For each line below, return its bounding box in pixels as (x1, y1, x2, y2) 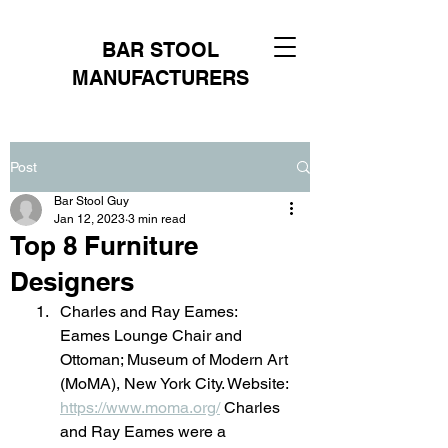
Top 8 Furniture (10, 230, 198, 261)
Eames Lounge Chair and (60, 326, 246, 345)
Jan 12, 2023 (54, 212, 125, 226)
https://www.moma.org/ (60, 398, 220, 417)
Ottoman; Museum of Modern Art (60, 350, 292, 369)
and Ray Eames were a (60, 422, 230, 441)
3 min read (128, 212, 186, 226)
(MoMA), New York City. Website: (60, 374, 292, 393)
